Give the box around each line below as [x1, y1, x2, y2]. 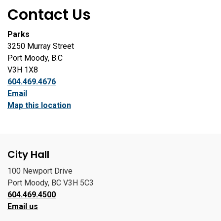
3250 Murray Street [7, 41, 74, 51]
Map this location [7, 101, 71, 110]
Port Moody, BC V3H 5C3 [7, 178, 94, 188]
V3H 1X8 [7, 65, 38, 75]
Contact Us [7, 4, 91, 26]
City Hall [7, 147, 49, 162]
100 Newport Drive [7, 166, 73, 176]
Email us [7, 202, 38, 212]
